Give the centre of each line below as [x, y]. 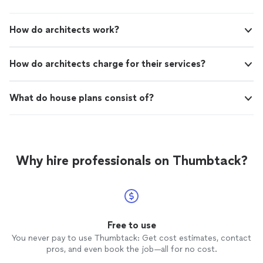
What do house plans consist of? [82, 98]
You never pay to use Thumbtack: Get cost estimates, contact [131, 238]
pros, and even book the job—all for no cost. [131, 249]
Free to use [131, 225]
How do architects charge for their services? [107, 64]
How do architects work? [64, 30]
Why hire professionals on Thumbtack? [131, 161]
